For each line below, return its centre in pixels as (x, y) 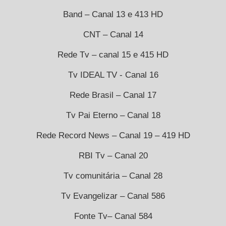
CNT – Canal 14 (113, 34)
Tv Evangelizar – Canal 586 (113, 196)
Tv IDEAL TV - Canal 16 (113, 75)
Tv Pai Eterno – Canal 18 (113, 115)
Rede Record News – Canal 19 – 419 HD (113, 135)
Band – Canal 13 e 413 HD (113, 14)
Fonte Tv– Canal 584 (113, 216)
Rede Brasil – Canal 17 (113, 95)
